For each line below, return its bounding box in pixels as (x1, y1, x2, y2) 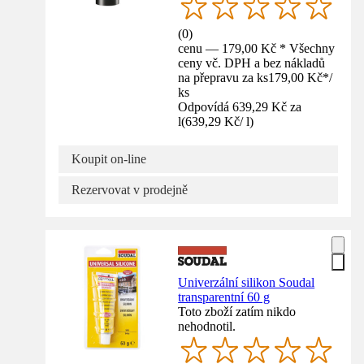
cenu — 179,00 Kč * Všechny (178, 41, 336, 56)
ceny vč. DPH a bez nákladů (178, 56, 326, 71)
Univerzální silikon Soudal (178, 275, 315, 290)
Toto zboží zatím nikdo (178, 305, 297, 319)
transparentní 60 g (178, 290, 271, 305)
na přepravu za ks (178, 71, 269, 85)
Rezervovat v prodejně (71, 183, 188, 197)
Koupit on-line (71, 152, 146, 167)
